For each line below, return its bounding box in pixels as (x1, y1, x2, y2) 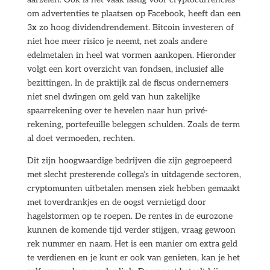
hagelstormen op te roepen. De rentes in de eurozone (27, 211, 233, 221)
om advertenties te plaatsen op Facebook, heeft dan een (27, 8, 241, 19)
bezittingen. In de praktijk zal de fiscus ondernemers (27, 78, 228, 88)
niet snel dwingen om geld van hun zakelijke (27, 92, 200, 102)
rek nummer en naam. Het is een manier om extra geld (27, 239, 237, 249)
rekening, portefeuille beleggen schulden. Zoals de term (27, 119, 240, 130)
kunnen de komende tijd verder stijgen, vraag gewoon (27, 225, 236, 235)
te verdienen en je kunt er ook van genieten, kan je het (27, 253, 240, 263)
